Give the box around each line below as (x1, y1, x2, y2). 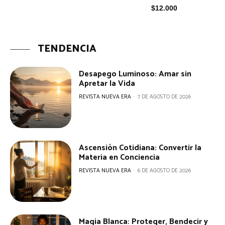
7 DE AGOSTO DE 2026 (138, 92, 191, 101)
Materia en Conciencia (79, 150, 160, 164)
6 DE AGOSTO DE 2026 (138, 166, 191, 175)
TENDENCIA (38, 40, 96, 57)
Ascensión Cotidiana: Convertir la (79, 141, 202, 155)
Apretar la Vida (79, 76, 136, 90)
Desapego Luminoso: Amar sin (79, 67, 192, 81)
